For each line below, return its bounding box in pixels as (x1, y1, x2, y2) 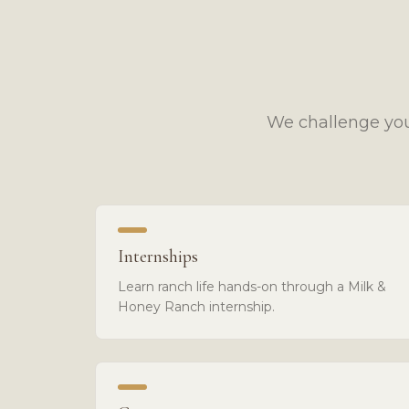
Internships (118, 245, 198, 267)
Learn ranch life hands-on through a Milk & (118, 278, 386, 295)
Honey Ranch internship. (118, 298, 275, 315)
